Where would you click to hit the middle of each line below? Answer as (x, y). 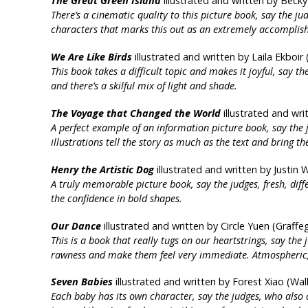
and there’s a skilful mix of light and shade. (144, 85)
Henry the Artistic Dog (102, 169)
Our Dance (76, 225)
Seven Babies (81, 282)
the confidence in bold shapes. (116, 198)
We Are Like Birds (91, 56)
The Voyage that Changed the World (135, 113)
